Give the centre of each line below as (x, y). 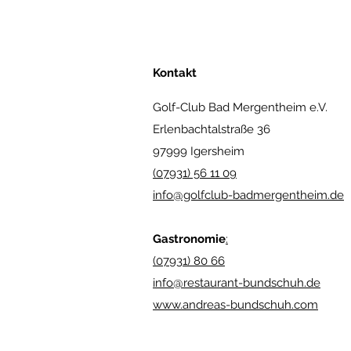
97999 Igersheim (199, 151)
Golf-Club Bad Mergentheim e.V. (240, 107)
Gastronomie (189, 239)
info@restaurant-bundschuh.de (237, 282)
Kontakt (175, 72)
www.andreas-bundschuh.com (235, 304)
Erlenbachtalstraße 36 (212, 129)
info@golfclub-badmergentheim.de (248, 195)
